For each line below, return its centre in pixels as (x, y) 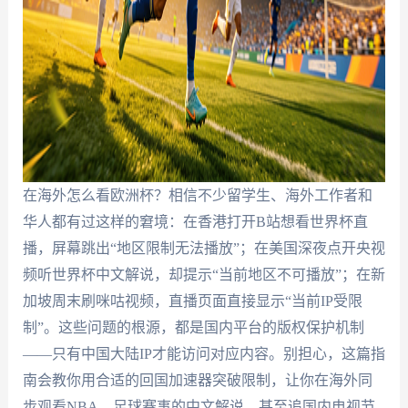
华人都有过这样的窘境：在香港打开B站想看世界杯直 (195, 222)
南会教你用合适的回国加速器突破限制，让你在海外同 (197, 380)
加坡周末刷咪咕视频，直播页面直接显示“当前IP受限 (192, 301)
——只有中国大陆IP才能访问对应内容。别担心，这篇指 (204, 354)
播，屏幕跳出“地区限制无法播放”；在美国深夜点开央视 (204, 248)
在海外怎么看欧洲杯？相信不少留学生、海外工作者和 (197, 195)
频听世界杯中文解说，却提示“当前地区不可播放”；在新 (204, 275)
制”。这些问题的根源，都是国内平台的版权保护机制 (193, 327)
